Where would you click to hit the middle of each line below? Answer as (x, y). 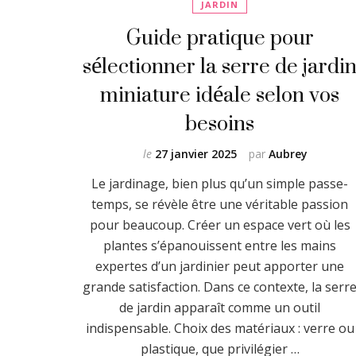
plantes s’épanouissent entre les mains (220, 245)
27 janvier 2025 (195, 153)
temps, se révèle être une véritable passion (220, 204)
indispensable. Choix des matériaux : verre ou (220, 328)
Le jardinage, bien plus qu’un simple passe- (220, 183)
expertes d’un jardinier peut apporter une (220, 266)
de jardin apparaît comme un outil (220, 307)
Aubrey (288, 153)
